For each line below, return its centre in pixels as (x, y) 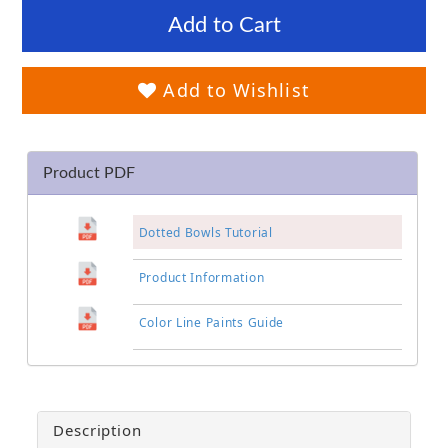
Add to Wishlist (233, 89)
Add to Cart (224, 24)
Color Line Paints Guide (211, 322)
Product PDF (89, 172)
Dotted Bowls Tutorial (205, 232)
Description (97, 429)
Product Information (201, 277)
